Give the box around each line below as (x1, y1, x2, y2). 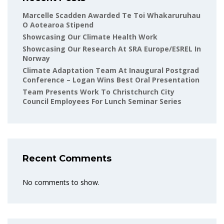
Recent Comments (22, 153, 111, 164)
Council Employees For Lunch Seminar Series (22, 96, 181, 106)
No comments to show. (22, 177, 99, 187)
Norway (22, 53, 50, 63)
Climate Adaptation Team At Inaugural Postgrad (22, 65, 199, 75)
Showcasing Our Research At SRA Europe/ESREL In (22, 44, 201, 54)
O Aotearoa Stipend (22, 20, 93, 30)
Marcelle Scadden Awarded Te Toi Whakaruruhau (22, 10, 200, 20)
